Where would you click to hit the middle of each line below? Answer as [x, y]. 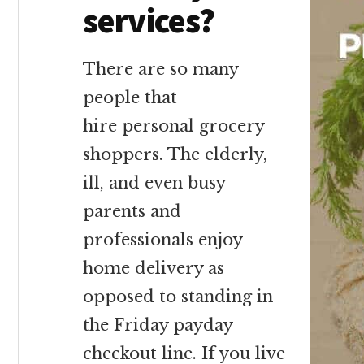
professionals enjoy [162, 240]
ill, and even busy [154, 183]
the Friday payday [158, 325]
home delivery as [154, 268]
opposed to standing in [178, 297]
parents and [132, 211]
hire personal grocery [173, 126]
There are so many [160, 69]
